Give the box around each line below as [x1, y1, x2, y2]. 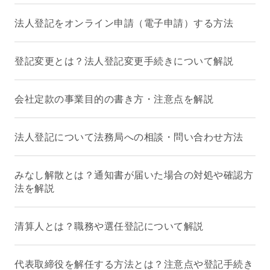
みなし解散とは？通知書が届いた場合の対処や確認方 [14, 169, 253, 181]
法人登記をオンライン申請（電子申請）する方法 [14, 17, 233, 29]
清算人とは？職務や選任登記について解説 [14, 220, 204, 232]
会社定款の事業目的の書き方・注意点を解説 [14, 93, 213, 105]
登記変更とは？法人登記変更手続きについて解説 [14, 55, 233, 67]
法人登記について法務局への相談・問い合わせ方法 [14, 131, 243, 143]
